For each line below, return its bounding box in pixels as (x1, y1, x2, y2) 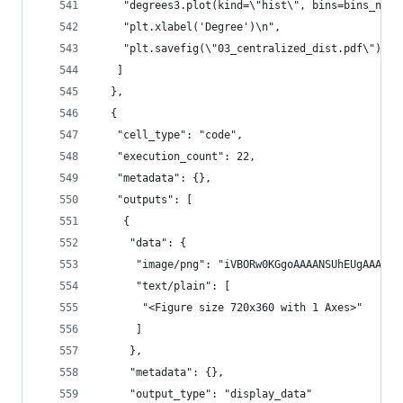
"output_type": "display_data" (98, 388, 312, 400)
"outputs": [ (98, 193, 193, 206)
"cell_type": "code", (98, 129, 243, 141)
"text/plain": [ (98, 280, 230, 292)
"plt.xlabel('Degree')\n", (98, 21, 281, 33)
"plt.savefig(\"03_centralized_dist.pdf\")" (98, 42, 388, 55)
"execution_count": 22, (98, 150, 255, 163)
